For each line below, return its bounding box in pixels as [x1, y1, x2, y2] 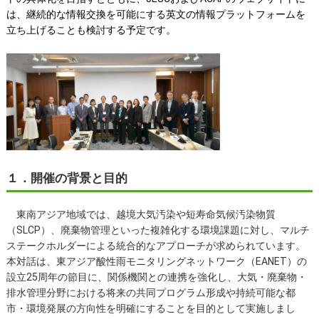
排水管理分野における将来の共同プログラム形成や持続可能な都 [6, 286, 296, 298]
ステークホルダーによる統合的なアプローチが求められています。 [6, 239, 305, 251]
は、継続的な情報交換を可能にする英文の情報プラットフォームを [6, 9, 305, 20]
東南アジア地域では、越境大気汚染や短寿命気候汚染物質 [6, 208, 276, 220]
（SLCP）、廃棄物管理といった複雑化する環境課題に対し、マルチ [6, 224, 310, 236]
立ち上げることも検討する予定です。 [6, 24, 176, 36]
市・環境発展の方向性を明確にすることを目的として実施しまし [6, 302, 296, 314]
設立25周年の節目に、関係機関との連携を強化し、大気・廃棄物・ [6, 271, 307, 283]
